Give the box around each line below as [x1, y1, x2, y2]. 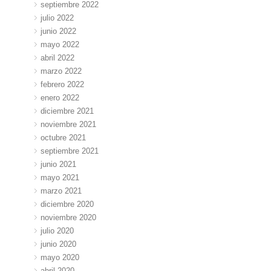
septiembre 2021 [41, 146, 99, 156]
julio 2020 [41, 226, 74, 235]
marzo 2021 [41, 186, 82, 195]
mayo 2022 [41, 40, 80, 50]
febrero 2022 [41, 80, 85, 90]
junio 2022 [41, 27, 77, 36]
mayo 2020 [41, 252, 80, 262]
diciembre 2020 [41, 199, 94, 209]
